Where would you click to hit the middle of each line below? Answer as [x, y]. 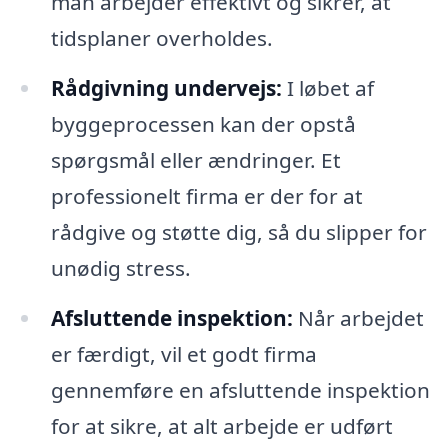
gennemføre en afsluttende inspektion [240, 389]
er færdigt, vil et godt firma [183, 353]
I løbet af [327, 87]
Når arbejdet [358, 317]
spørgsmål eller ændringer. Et [195, 159]
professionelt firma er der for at [206, 195]
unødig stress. [120, 267]
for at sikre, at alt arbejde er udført [221, 425]
